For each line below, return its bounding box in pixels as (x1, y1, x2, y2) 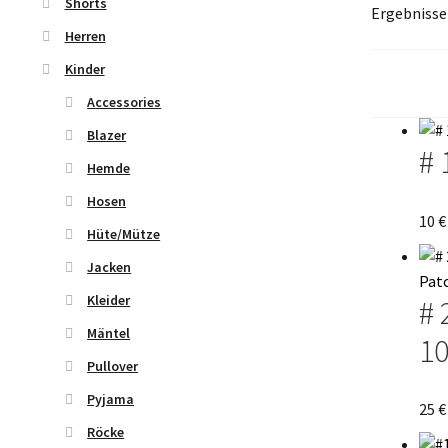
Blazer (87, 125, 127, 144)
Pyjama (87, 389, 135, 408)
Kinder (64, 59, 105, 78)
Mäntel (87, 323, 131, 342)
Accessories (87, 92, 162, 111)
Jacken (87, 257, 132, 276)
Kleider (87, 290, 131, 309)
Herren (64, 26, 106, 45)
